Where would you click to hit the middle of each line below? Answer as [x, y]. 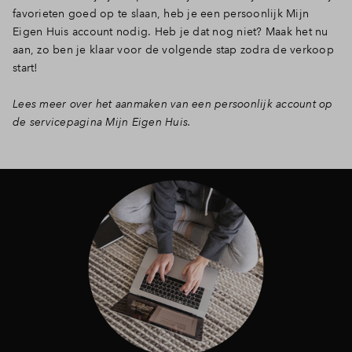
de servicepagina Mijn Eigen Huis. [102, 122]
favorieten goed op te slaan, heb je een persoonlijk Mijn [161, 13]
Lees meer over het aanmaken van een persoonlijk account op [173, 104]
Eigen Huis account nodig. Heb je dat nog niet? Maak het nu [170, 31]
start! [26, 68]
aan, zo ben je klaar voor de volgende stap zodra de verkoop [173, 49]
